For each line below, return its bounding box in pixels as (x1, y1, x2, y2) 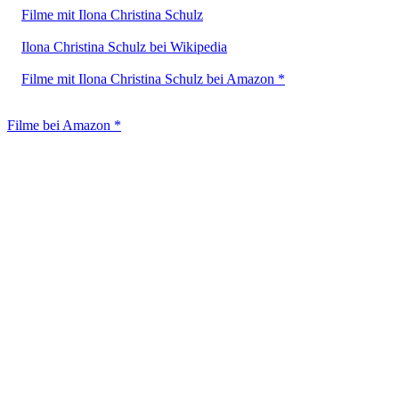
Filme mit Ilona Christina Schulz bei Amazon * (21, 70, 285, 86)
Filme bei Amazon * (7, 117, 121, 133)
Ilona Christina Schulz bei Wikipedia (21, 38, 227, 54)
